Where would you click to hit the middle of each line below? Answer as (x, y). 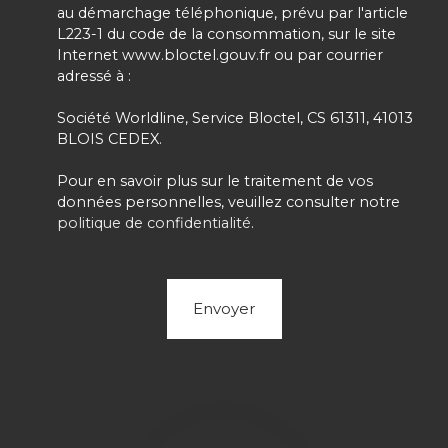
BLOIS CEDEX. (109, 139)
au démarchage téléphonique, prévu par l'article (232, 13)
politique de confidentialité (154, 223)
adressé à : (94, 76)
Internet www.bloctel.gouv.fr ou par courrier (220, 55)
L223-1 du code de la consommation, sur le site (226, 34)
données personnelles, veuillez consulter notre (228, 202)
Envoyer (224, 309)
